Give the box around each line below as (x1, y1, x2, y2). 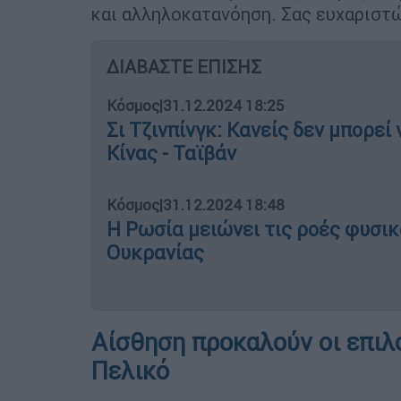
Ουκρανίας (107, 241, 204, 266)
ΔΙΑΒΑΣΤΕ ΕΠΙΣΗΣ (107, 55, 261, 79)
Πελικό (91, 356, 169, 387)
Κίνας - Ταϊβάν (107, 141, 236, 166)
